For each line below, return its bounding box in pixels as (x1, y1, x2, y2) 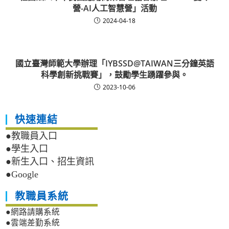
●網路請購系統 (6, 208, 60, 217)
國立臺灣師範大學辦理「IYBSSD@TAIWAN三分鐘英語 (15, 58, 214, 70)
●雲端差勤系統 (6, 218, 60, 227)
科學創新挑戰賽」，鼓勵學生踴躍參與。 (41, 69, 188, 81)
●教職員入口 (6, 131, 58, 142)
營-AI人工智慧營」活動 (72, 3, 157, 14)
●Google (6, 169, 39, 180)
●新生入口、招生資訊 (6, 156, 95, 167)
